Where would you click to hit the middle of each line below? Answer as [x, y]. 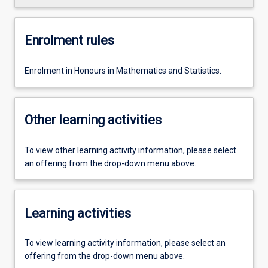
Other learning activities [93, 120]
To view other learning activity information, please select [130, 150]
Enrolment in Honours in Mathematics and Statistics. [123, 70]
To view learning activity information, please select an [125, 243]
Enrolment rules [69, 41]
